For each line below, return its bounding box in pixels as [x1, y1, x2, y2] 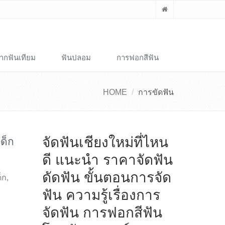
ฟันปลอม [61, 53, 91, 62]
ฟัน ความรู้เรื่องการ [42, 187, 160, 203]
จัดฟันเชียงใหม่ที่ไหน [42, 135, 168, 150]
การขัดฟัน [138, 88, 174, 96]
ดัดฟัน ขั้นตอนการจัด [42, 170, 171, 185]
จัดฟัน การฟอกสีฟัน [42, 205, 162, 220]
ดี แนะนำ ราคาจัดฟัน [42, 152, 173, 168]
